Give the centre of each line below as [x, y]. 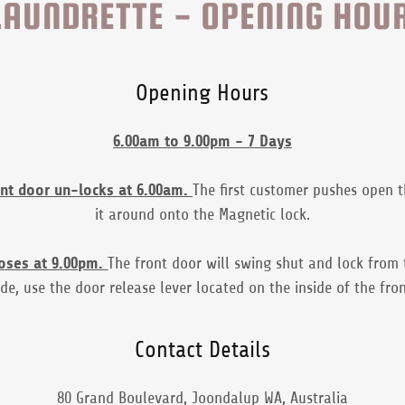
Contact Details [202, 349]
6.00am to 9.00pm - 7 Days [202, 141]
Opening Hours [202, 93]
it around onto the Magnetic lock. [202, 214]
